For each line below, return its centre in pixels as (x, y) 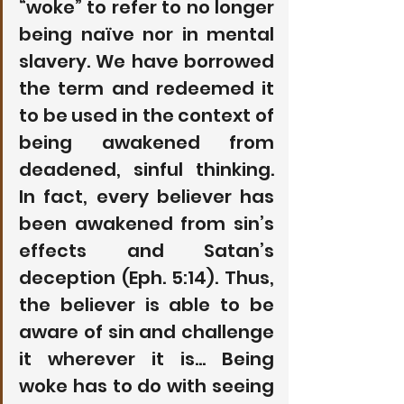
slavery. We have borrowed (147, 61)
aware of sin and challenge (147, 331)
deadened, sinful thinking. (147, 169)
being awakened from (147, 142)
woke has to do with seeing (147, 386)
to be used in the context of (147, 115)
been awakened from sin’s (147, 223)
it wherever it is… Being (147, 358)
